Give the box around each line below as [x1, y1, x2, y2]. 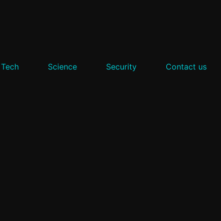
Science [47, 62, 77, 72]
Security [106, 62, 137, 72]
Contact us [165, 62, 207, 72]
